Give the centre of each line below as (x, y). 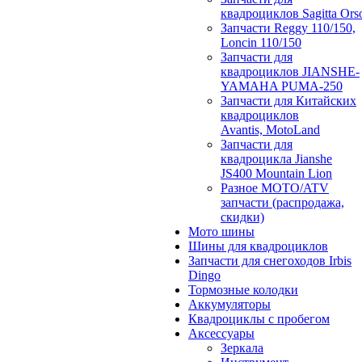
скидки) (242, 217)
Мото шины (221, 231)
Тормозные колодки (243, 289)
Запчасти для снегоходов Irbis (270, 260)
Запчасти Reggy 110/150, (288, 27)
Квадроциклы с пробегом (259, 318)
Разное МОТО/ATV (275, 187)
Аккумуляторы (229, 304)
